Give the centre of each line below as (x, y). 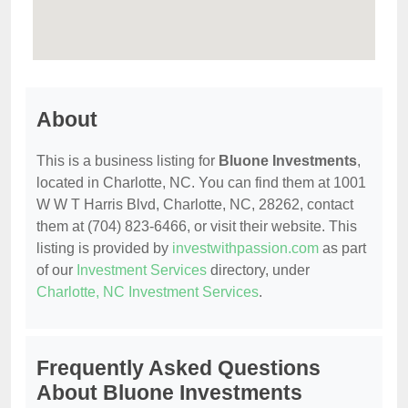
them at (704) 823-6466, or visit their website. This (197, 226)
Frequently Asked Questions (178, 367)
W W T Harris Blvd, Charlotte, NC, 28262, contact (195, 204)
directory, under (258, 270)
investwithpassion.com (245, 248)
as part (342, 248)
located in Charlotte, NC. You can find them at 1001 (201, 182)
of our (56, 270)
